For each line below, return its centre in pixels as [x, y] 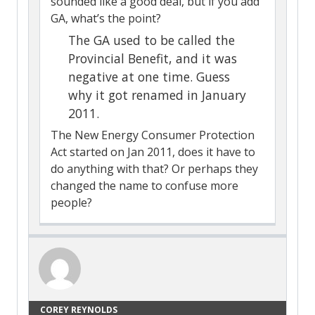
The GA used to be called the [152, 40]
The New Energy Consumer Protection [153, 135]
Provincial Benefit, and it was [153, 58]
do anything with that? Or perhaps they [154, 168]
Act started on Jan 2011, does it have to [153, 152]
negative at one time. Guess [149, 76]
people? [71, 202]
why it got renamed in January [157, 95]
